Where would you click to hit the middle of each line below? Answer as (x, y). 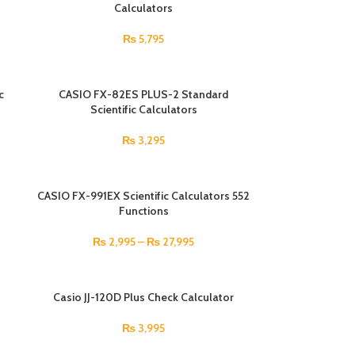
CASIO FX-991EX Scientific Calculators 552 (144, 196)
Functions (143, 211)
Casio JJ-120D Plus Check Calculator (144, 297)
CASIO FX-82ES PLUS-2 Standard (144, 94)
